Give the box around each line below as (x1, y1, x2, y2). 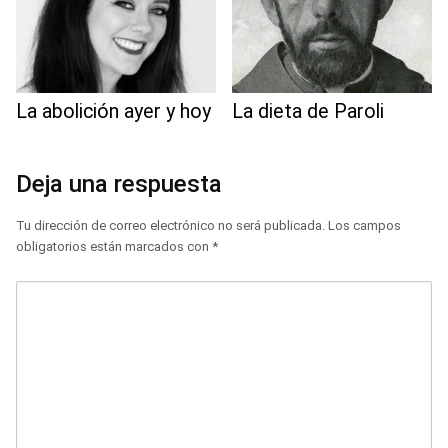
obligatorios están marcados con (16, 239, 212, 255)
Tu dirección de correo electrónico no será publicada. (16, 218, 325, 234)
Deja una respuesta (16, 170, 222, 199)
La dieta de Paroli (232, 100, 384, 124)
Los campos (328, 218, 401, 234)
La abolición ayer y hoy (16, 100, 211, 124)
